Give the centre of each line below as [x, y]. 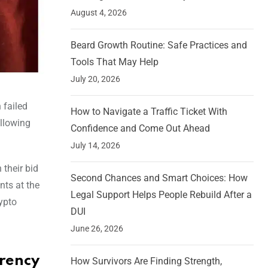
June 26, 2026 [97, 229]
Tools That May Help [115, 62]
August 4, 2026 [99, 13]
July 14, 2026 [95, 146]
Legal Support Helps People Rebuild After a [161, 195]
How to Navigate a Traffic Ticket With [149, 112]
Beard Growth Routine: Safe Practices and [159, 45]
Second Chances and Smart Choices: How [159, 178]
